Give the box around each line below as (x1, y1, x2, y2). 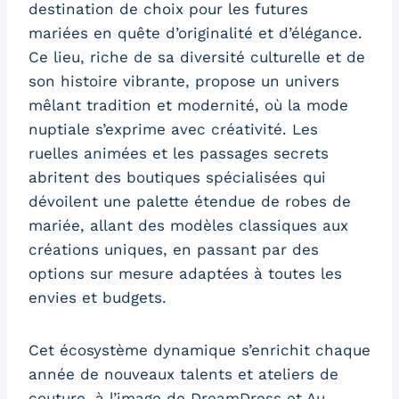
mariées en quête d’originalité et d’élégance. (28, 24, 362, 43)
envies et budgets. (28, 289, 167, 307)
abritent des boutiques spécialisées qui (28, 168, 326, 187)
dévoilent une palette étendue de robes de (28, 192, 351, 211)
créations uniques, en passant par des (28, 240, 319, 259)
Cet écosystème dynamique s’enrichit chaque (28, 341, 370, 360)
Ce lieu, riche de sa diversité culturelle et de (28, 48, 365, 67)
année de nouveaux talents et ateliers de (28, 365, 338, 384)
